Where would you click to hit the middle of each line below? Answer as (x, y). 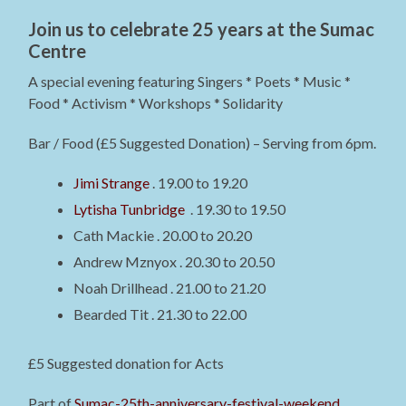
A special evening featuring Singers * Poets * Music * (190, 82)
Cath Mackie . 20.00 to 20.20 (163, 236)
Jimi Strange (112, 183)
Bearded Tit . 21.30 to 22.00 (160, 314)
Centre (58, 51)
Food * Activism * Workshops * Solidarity (156, 103)
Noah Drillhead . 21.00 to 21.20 (170, 288)
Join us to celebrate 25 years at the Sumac (202, 29)
